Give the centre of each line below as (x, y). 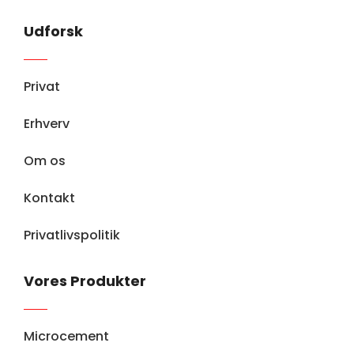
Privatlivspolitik (72, 235)
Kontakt (49, 198)
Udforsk (53, 32)
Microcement (66, 337)
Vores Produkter (85, 281)
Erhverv (47, 124)
